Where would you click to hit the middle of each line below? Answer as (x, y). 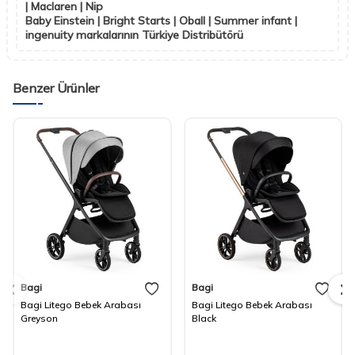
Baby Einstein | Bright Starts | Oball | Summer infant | (161, 21)
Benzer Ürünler (56, 88)
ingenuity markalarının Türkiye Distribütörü (134, 35)
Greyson (39, 318)
